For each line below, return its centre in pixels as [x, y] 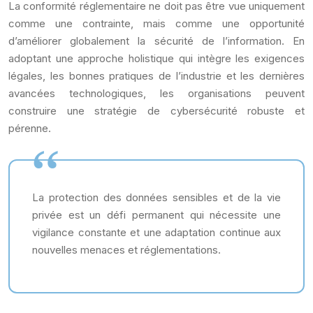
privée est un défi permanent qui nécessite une [156, 215]
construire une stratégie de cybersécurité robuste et [156, 111]
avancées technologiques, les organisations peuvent [156, 93]
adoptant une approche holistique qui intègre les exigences [156, 58]
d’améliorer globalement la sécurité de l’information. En [156, 41]
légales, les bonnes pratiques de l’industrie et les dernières [156, 76]
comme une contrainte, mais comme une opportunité [156, 23]
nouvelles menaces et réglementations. [126, 250]
